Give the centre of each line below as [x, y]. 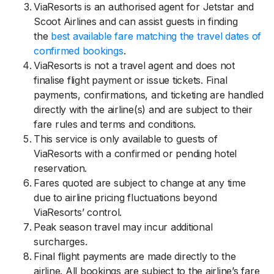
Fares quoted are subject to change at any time [140, 183]
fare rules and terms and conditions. [115, 124]
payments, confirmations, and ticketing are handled [149, 95]
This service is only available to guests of [126, 139]
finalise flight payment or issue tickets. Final [131, 80]
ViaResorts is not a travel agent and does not [134, 65]
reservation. [60, 168]
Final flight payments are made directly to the [135, 256]
